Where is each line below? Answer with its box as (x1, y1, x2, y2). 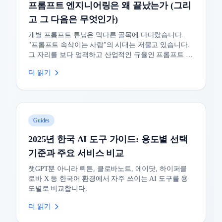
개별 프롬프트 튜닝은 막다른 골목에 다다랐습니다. (28, 31, 184, 39)
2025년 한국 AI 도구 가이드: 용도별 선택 (28, 134, 188, 144)
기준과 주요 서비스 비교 (28, 148, 124, 158)
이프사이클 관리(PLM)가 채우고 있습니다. (28, 60, 158, 68)
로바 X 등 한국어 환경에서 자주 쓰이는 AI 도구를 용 (28, 174, 188, 182)
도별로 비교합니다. (28, 184, 87, 192)
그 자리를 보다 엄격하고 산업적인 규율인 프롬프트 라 (28, 51, 193, 58)
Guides (33, 116, 50, 124)
